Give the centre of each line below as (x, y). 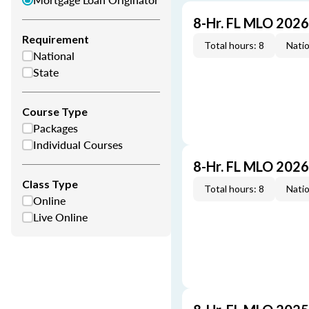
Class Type (50, 184)
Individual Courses (78, 144)
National (54, 56)
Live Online (60, 217)
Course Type (55, 111)
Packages (56, 128)
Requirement (56, 39)
